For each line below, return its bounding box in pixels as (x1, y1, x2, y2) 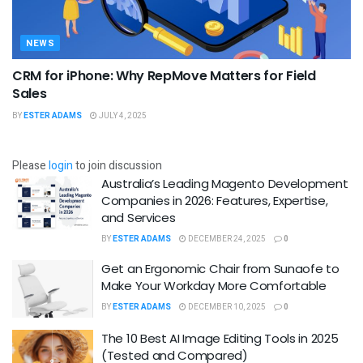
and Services (101, 208, 176, 226)
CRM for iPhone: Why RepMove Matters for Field (12, 66, 316, 85)
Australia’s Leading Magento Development (101, 174, 348, 192)
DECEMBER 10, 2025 (186, 301, 266, 313)
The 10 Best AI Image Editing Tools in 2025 (101, 330, 339, 348)
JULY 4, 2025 (97, 109, 147, 122)
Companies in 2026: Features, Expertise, (101, 191, 328, 209)
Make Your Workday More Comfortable (101, 276, 327, 294)
